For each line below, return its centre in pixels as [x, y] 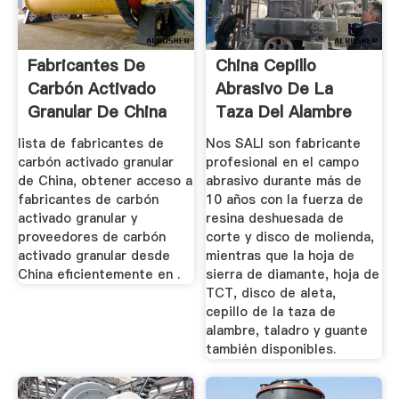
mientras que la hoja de [281, 256]
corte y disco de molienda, [290, 237]
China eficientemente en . [98, 274]
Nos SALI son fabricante [284, 143]
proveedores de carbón [91, 237]
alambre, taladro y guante [287, 330]
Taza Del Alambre [284, 112]
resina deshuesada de [275, 218]
